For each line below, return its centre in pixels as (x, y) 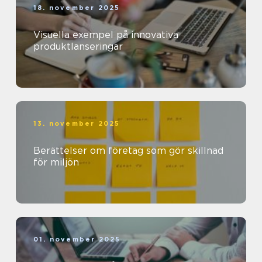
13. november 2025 (77, 123)
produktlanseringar (78, 46)
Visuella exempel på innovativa (106, 35)
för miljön (56, 162)
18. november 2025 (77, 7)
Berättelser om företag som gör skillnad (128, 150)
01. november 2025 (77, 239)
